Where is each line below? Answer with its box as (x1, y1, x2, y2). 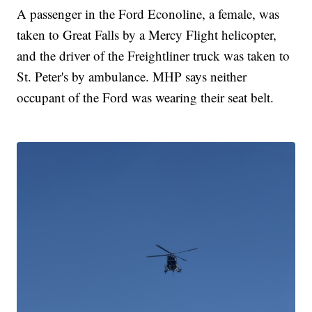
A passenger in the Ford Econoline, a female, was (17, 4, 280, 22)
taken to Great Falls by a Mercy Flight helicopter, (17, 25, 277, 43)
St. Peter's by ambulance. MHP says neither (17, 67, 247, 85)
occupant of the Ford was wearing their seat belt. (17, 88, 274, 106)
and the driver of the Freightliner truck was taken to (17, 46, 290, 64)
